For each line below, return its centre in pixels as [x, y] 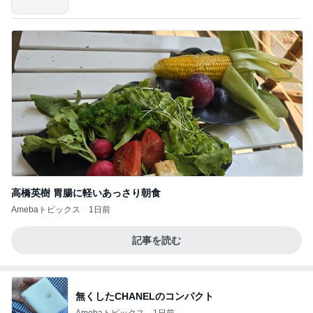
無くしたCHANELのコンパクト [145, 297]
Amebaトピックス [46, 209]
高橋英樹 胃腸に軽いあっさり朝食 [86, 192]
